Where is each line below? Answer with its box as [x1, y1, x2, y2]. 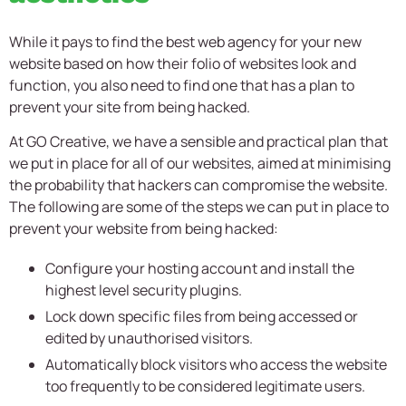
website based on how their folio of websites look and [9, 53, 356, 73]
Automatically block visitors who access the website [45, 354, 387, 375]
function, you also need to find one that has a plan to [9, 74, 354, 95]
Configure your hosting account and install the [45, 258, 354, 279]
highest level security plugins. [45, 280, 242, 301]
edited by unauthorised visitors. [45, 328, 253, 349]
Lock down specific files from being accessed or [45, 306, 358, 327]
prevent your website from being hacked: [9, 218, 278, 239]
